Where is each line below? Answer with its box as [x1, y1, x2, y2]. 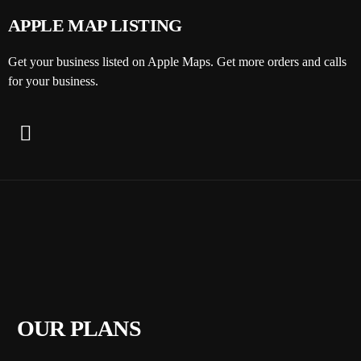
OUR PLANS [16, 316, 141, 342]
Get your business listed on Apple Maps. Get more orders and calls [8, 55, 346, 69]
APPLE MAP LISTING [8, 15, 182, 36]
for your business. [8, 74, 98, 89]
